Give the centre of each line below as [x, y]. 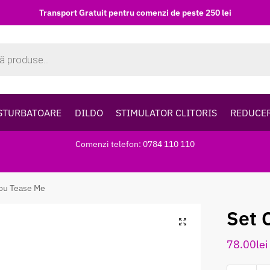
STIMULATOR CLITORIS [167, 113]
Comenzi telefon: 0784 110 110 [135, 144]
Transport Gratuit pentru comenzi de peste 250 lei [135, 12]
